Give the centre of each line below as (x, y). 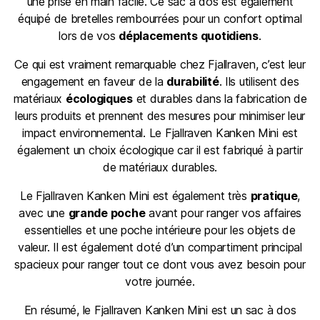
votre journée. (160, 281)
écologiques (99, 99)
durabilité (193, 81)
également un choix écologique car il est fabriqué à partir (160, 150)
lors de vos (89, 36)
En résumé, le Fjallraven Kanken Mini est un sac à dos (160, 310)
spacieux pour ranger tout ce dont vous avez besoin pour (160, 264)
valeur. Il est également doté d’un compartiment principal (160, 247)
